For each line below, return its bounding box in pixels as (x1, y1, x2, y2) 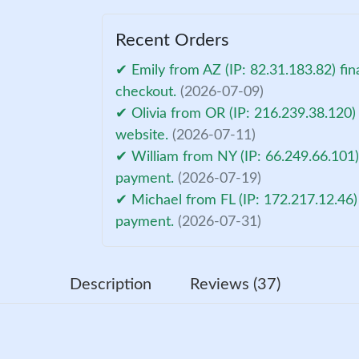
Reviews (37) (189, 276, 280, 292)
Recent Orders (115, 30, 230, 49)
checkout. (115, 84, 181, 99)
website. (115, 127, 173, 143)
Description (69, 276, 151, 292)
